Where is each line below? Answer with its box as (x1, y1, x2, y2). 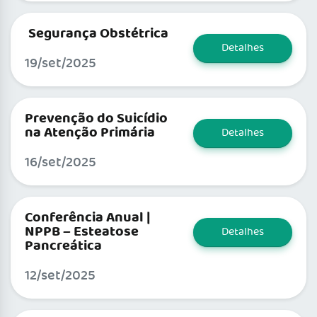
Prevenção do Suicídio (25, 108, 168, 131)
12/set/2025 (25, 265, 96, 287)
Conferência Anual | (25, 207, 151, 230)
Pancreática (25, 235, 102, 258)
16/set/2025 (25, 151, 96, 174)
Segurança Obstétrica (28, 23, 168, 46)
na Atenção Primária (25, 122, 155, 145)
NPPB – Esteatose (25, 221, 139, 244)
